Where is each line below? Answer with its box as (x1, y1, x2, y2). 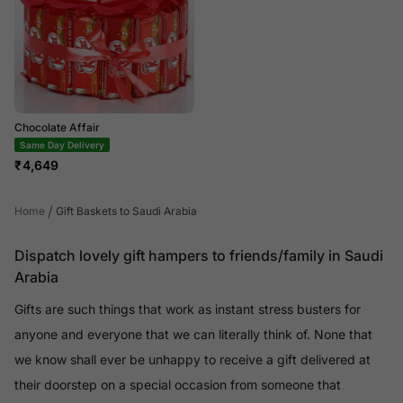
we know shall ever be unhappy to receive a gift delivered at (14, 351, 371, 367)
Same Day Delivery (20, 139, 104, 150)
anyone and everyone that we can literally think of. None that (14, 326, 372, 342)
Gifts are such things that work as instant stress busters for (14, 300, 361, 317)
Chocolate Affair (14, 120, 100, 134)
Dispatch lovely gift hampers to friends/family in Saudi (14, 246, 383, 264)
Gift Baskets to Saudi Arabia (56, 203, 197, 218)
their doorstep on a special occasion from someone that (14, 376, 341, 392)
